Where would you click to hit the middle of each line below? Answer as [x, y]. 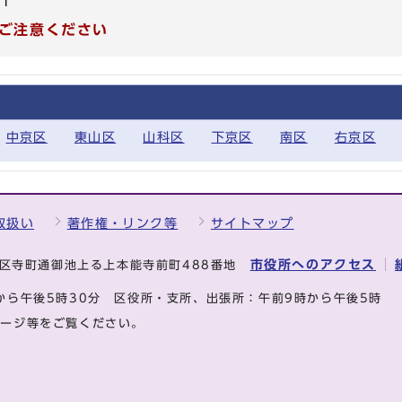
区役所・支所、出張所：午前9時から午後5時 [255, 298]
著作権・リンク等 [122, 223]
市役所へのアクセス [313, 264]
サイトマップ [252, 223]
